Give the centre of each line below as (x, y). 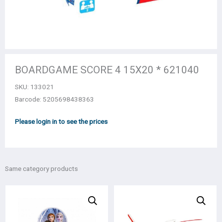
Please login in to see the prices (61, 122)
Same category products (41, 169)
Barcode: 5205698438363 (55, 99)
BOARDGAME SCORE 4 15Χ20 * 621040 (107, 70)
